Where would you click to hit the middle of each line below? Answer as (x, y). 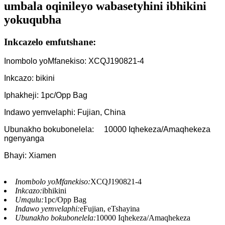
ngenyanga (24, 139)
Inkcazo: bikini (29, 78)
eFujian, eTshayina (110, 209)
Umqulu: (29, 200)
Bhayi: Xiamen (30, 156)
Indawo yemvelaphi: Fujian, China (65, 113)
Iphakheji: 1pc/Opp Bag (46, 95)
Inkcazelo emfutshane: (50, 42)
